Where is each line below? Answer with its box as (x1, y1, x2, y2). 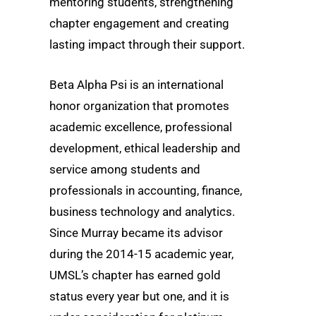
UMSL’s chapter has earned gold (49, 268, 221, 283)
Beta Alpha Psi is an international (49, 78, 224, 92)
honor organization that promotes (49, 99, 229, 114)
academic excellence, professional (49, 120, 232, 135)
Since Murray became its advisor (49, 226, 223, 241)
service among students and (49, 162, 200, 177)
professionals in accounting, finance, (49, 183, 242, 198)
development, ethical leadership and (49, 141, 241, 156)
